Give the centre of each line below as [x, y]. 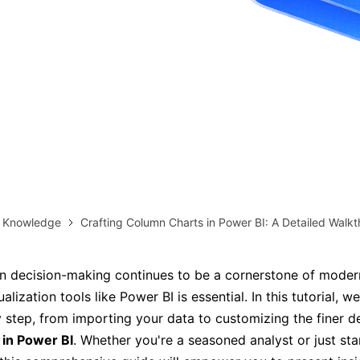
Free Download [274, 72]
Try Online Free [60, 72]
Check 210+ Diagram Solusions [180, 100]
